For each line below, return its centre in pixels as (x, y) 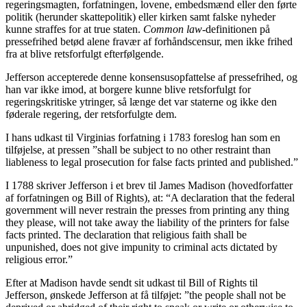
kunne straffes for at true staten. (74, 29)
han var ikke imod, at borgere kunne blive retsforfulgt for (128, 89)
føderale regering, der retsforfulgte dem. (91, 114)
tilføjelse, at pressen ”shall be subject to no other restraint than (138, 149)
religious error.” (39, 259)
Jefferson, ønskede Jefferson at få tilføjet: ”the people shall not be (146, 295)
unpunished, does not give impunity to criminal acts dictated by (142, 247)
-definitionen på (236, 29)
